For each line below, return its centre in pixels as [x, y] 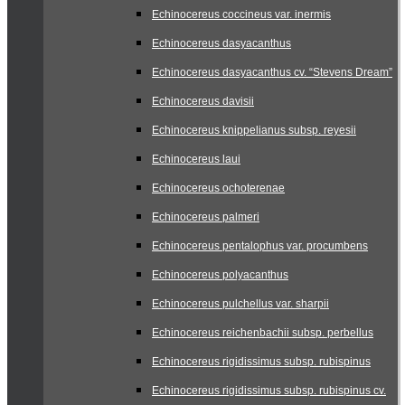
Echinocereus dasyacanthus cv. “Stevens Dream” [272, 72]
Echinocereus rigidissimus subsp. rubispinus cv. [269, 391]
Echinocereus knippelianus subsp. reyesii [254, 130]
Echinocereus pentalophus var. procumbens [260, 246]
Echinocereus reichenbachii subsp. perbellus [263, 333]
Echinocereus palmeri [206, 217]
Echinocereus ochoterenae [218, 188]
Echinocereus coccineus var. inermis [241, 14]
